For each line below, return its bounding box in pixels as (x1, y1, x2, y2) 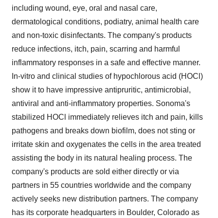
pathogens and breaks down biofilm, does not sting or (12, 127, 195, 135)
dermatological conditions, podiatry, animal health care (12, 18, 199, 26)
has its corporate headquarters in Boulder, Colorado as (12, 208, 200, 217)
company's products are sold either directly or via (12, 167, 179, 176)
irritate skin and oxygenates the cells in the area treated (12, 140, 201, 149)
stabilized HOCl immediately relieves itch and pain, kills (12, 113, 203, 122)
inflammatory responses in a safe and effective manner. (12, 58, 200, 67)
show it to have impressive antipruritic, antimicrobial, (12, 86, 191, 94)
